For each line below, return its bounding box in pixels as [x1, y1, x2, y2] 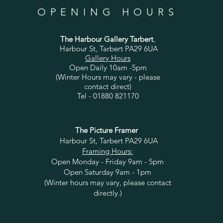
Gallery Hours [85, 53, 130, 63]
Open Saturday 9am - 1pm [64, 167, 151, 177]
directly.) [93, 188, 122, 198]
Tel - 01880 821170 [77, 91, 139, 101]
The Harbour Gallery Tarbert [60, 34, 153, 44]
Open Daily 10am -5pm [69, 63, 147, 72]
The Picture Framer [75, 125, 140, 135]
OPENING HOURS [37, 6, 178, 18]
